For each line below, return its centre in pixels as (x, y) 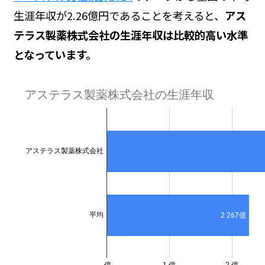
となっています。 (55, 54)
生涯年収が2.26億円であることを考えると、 (119, 15)
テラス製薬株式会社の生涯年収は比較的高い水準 (130, 35)
